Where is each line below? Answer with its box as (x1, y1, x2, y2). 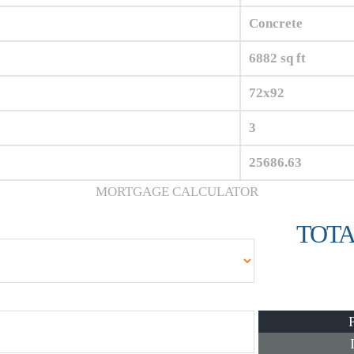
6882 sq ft (249, 51, 306, 66)
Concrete (249, 16, 303, 32)
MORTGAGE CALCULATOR (96, 184, 258, 200)
